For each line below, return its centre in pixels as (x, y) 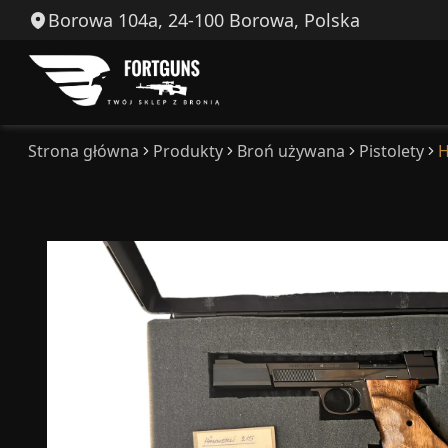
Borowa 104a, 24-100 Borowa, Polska (204, 19)
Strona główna (83, 151)
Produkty (188, 151)
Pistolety (391, 151)
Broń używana (291, 151)
